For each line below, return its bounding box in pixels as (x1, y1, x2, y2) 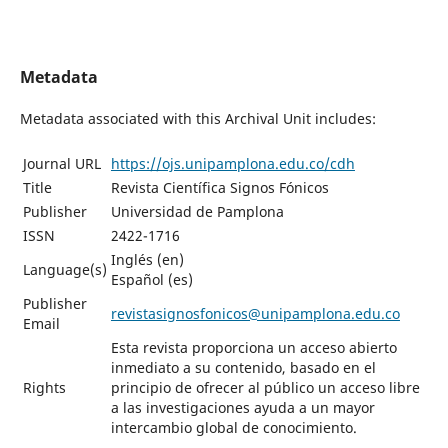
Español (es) (110, 270, 193, 290)
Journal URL (22, 154, 101, 174)
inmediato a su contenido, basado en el (110, 358, 376, 378)
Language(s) (22, 260, 107, 280)
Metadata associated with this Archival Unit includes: (19, 109, 376, 129)
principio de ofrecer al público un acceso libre (110, 378, 420, 398)
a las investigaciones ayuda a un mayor (110, 398, 375, 418)
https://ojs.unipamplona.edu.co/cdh (110, 154, 355, 174)
